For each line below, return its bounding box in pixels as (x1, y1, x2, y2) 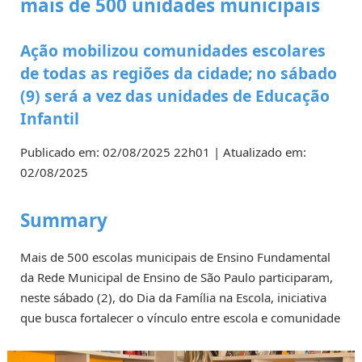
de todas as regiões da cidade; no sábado (20, 62, 337, 85)
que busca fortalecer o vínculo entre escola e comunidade (20, 309, 340, 326)
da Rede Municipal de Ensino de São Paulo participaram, (20, 268, 333, 285)
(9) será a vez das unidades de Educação (20, 85, 330, 107)
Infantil (20, 107, 79, 130)
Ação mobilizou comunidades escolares (20, 40, 326, 62)
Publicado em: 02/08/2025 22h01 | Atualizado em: (20, 143, 306, 160)
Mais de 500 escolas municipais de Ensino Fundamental (20, 248, 330, 265)
